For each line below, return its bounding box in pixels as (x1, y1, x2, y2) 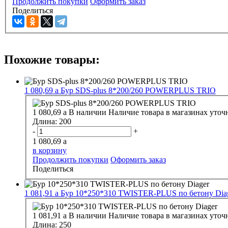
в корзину (33, 146, 67, 155)
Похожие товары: (4, 52, 100, 66)
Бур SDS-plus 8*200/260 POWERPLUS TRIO (61, 85, 216, 95)
